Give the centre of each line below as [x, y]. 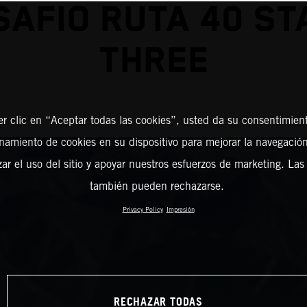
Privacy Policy [143, 209]
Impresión [180, 209]
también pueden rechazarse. [157, 186]
